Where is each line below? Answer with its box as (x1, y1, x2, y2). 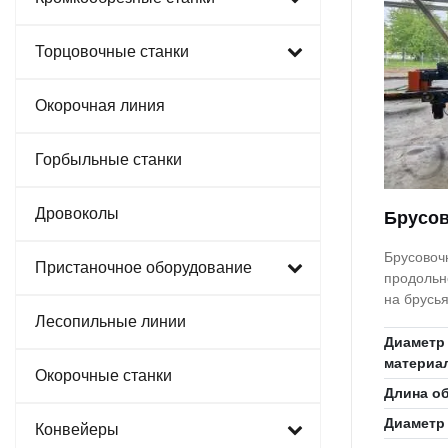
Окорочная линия (35, 97, 165, 114)
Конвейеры (35, 421, 119, 438)
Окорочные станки (35, 367, 172, 384)
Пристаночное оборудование (35, 259, 252, 276)
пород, (384, 312, 428, 328)
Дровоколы (35, 205, 119, 222)
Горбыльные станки (35, 151, 182, 168)
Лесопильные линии (35, 313, 186, 330)
